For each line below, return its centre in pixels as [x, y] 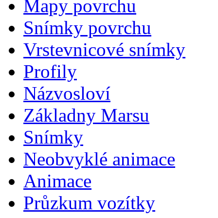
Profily [50, 71]
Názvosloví [67, 93]
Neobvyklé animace [99, 159]
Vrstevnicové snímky [104, 49]
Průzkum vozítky [89, 203]
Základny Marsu [86, 115]
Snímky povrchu [87, 27]
